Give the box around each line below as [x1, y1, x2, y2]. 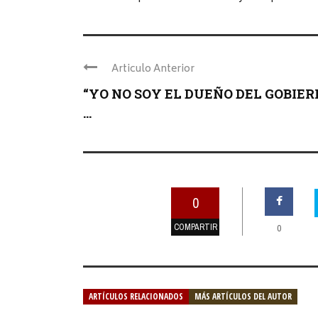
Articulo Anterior [111, 60, 194, 78]
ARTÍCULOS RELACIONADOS [89, 290, 183, 302]
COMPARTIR [173, 221, 217, 233]
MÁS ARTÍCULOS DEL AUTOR [194, 290, 292, 302]
